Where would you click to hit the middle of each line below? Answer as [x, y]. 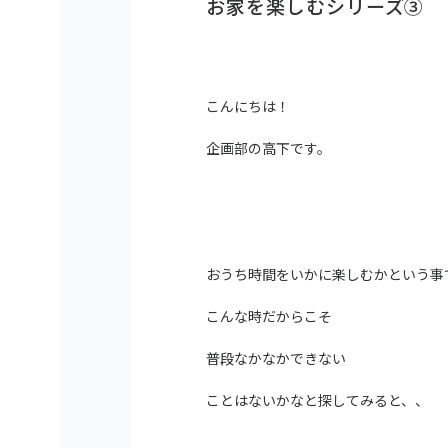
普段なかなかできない [276, 358]
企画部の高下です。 [268, 148]
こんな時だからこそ [269, 316]
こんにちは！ [248, 106]
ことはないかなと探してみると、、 [317, 400]
